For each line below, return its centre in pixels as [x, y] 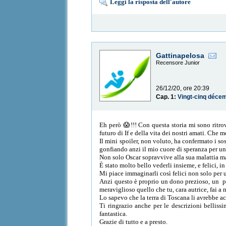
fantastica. [114, 213]
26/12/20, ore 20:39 [183, 89]
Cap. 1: [167, 97]
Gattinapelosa [180, 56]
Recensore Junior [178, 63]
